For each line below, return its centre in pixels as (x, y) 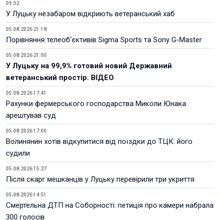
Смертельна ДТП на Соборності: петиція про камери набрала (110, 205)
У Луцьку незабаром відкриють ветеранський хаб (90, 14)
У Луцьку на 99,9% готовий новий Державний (89, 66)
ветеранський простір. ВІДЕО (60, 78)
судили (18, 153)
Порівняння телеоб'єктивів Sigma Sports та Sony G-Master (104, 40)
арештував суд (31, 115)
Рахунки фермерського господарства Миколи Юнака (96, 104)
